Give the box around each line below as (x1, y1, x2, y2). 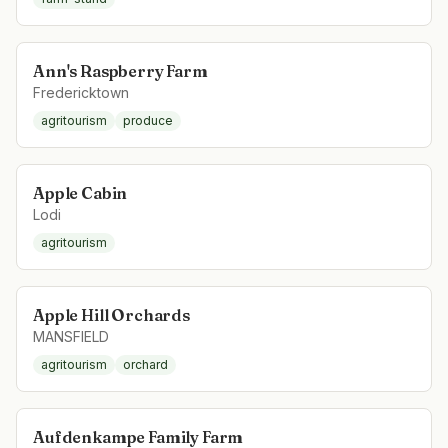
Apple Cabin (33, 183, 128, 203)
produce (123, 113, 173, 128)
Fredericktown (33, 84, 129, 101)
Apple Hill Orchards (33, 305, 190, 325)
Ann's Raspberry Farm (33, 61, 208, 81)
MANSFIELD (33, 328, 109, 345)
